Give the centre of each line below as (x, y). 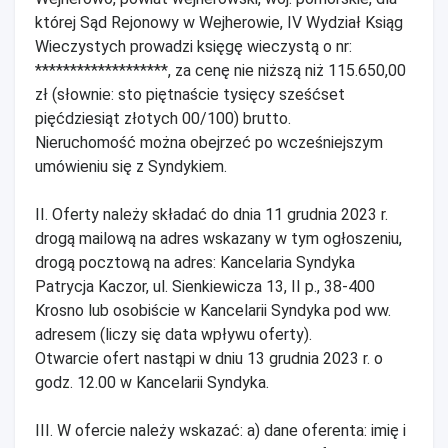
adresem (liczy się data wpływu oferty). (173, 334)
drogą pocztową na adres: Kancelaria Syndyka (195, 262)
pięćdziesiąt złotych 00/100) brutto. (163, 118)
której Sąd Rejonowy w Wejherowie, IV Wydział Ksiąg (219, 22)
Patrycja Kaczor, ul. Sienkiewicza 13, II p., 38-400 (205, 286)
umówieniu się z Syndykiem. (131, 166)
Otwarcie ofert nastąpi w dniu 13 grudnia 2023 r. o (209, 358)
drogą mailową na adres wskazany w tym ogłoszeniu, (218, 238)
